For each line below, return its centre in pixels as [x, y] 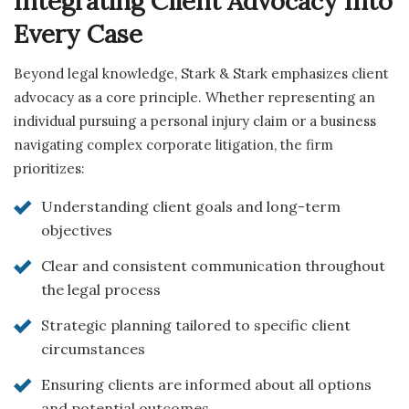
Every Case [78, 33]
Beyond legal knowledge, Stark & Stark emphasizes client [201, 74]
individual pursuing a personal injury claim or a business [195, 121]
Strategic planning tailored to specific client [196, 325]
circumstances [93, 349]
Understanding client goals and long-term [191, 207]
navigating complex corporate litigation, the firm [173, 145]
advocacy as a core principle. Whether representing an [194, 98]
